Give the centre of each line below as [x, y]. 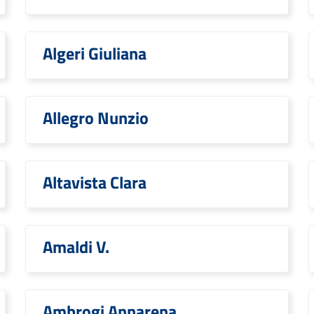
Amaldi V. [76, 247]
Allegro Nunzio [96, 118]
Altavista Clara [95, 182]
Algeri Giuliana [95, 53]
